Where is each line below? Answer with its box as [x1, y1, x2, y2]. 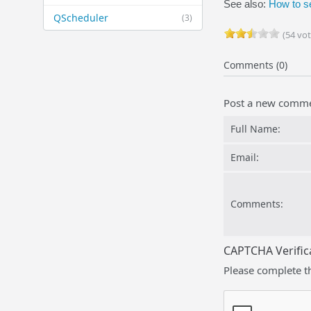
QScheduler [53, 11, 108, 24]
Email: [230, 151, 259, 164]
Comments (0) [224, 58, 287, 72]
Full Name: [230, 122, 280, 135]
